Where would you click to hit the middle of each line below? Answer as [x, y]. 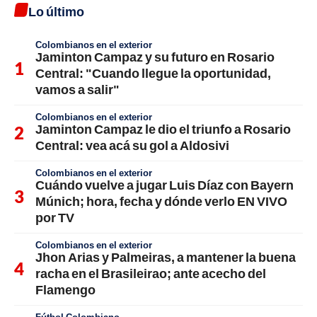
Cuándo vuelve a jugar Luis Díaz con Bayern [165, 185]
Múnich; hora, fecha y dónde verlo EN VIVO [161, 201]
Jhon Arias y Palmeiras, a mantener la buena [166, 257]
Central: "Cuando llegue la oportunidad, [153, 73]
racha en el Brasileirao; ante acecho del [151, 273]
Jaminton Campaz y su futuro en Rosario [155, 57]
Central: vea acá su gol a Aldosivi [132, 145]
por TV [55, 218]
